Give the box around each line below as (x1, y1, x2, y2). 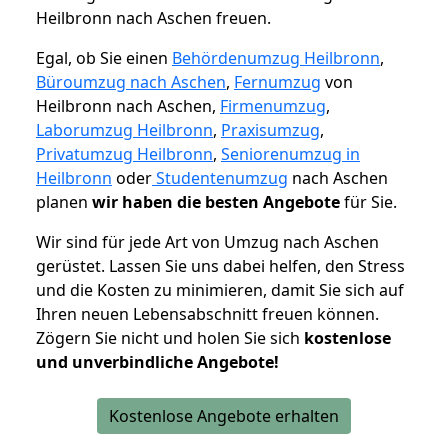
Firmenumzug (220, 95, 326, 118)
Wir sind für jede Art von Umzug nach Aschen (36, 231, 379, 254)
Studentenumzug (152, 167, 288, 190)
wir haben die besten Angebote (92, 191, 340, 214)
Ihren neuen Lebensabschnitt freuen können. (36, 303, 379, 326)
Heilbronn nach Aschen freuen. (36, 7, 271, 30)
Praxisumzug (221, 119, 320, 142)
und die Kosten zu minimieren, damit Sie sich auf (36, 279, 404, 302)
